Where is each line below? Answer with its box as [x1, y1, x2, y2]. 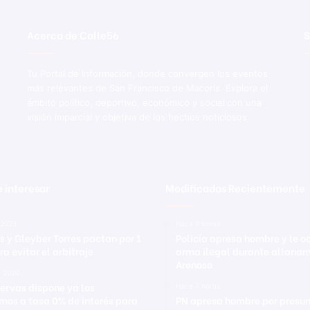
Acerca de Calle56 [26, 27, 119, 42]
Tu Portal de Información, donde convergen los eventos [26, 68, 268, 79]
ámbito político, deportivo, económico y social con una [26, 97, 262, 108]
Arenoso [176, 257, 212, 271]
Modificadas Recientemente [165, 180, 305, 195]
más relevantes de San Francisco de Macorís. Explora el [26, 82, 268, 93]
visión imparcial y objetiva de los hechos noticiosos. [26, 111, 250, 122]
